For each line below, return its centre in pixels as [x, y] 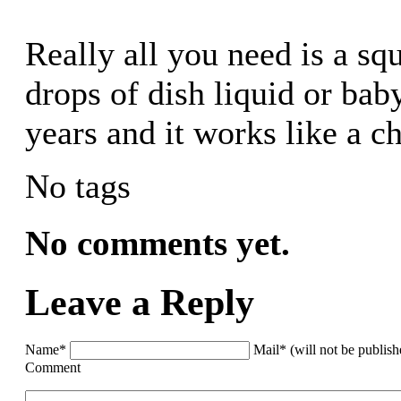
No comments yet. [158, 243]
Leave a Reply [140, 302]
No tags [78, 186]
